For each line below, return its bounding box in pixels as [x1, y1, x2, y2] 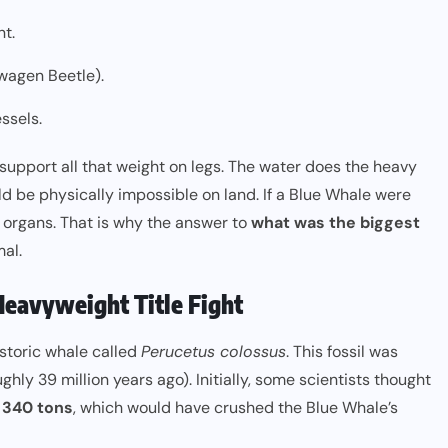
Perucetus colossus [141, 341, 286, 362]
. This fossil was [286, 341, 398, 362]
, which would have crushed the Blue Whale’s [73, 397, 398, 418]
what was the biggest [251, 212, 420, 233]
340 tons [2, 397, 73, 418]
